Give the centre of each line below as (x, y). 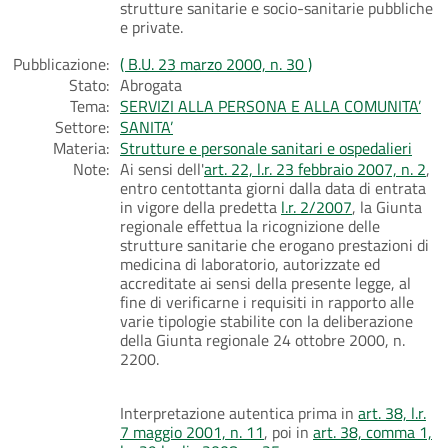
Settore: (82, 126)
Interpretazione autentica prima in (239, 412)
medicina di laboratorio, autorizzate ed (250, 263)
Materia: (81, 147)
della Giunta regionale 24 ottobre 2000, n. (262, 339)
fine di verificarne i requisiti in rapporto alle (267, 301)
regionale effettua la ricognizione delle (250, 225)
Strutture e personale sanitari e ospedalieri (266, 147)
